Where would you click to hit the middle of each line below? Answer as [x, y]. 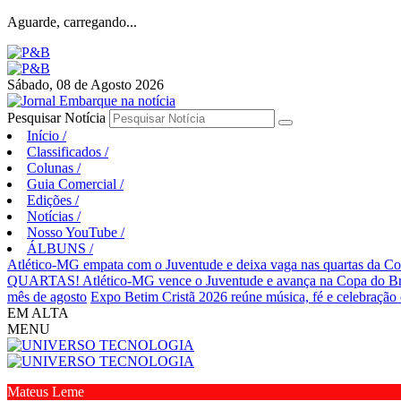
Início [45, 136]
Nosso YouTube [74, 232]
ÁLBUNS [58, 248]
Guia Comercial [73, 184]
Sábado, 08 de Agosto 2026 [85, 85]
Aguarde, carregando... [72, 22]
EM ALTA [38, 313]
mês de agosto [47, 297]
